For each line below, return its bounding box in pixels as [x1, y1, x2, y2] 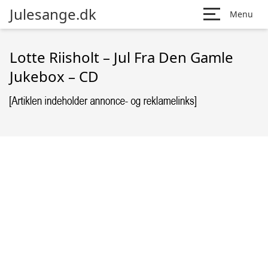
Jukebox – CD [10, 66, 99, 86]
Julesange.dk [10, 4, 96, 24]
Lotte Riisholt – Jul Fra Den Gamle [10, 47, 233, 67]
